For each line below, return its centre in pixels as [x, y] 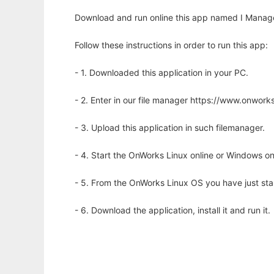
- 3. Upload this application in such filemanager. [170, 128]
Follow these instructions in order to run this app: [171, 45]
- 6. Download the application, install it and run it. [172, 210]
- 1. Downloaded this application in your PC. [161, 73]
